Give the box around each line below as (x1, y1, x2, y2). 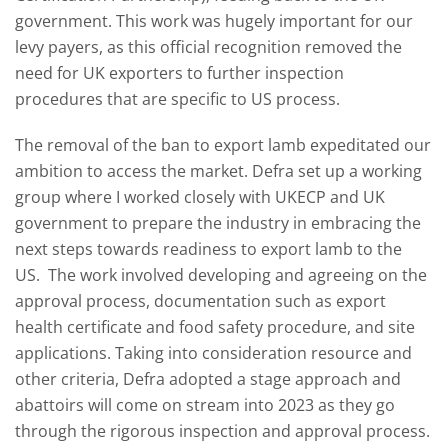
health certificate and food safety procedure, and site (15, 316, 415, 338)
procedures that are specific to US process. (15, 88, 340, 110)
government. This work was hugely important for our (15, 10, 413, 32)
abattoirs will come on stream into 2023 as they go (15, 394, 395, 416)
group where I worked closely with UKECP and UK (15, 186, 385, 208)
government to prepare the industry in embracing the (15, 212, 421, 234)
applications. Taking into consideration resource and (15, 342, 412, 364)
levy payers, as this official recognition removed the (15, 36, 402, 58)
